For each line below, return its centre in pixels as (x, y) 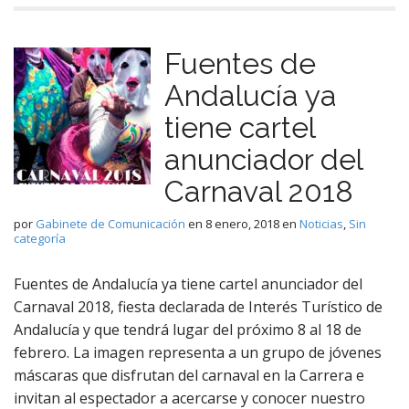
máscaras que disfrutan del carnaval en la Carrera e (189, 375)
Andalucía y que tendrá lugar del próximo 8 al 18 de (188, 330)
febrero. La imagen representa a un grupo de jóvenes (198, 352)
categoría (40, 238)
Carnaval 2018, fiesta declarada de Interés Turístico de (198, 307)
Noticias (321, 224)
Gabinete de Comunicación (110, 224)
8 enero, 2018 (242, 224)
